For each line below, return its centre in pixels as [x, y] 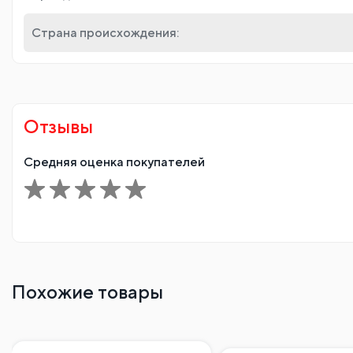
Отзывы [58, 126]
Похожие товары [87, 291]
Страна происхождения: [105, 32]
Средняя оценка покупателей [114, 162]
